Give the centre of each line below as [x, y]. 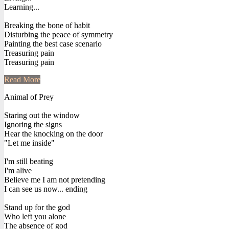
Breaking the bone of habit [47, 25]
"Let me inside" [29, 143]
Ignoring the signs [33, 124]
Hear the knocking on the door [53, 133]
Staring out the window [42, 115]
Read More [22, 79]
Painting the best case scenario [53, 43]
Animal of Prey [29, 97]
